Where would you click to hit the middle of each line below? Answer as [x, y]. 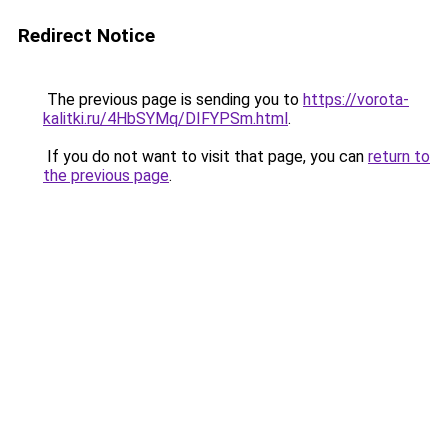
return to [399, 156]
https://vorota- [356, 99]
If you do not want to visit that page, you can [205, 156]
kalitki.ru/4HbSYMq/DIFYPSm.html [165, 118]
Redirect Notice [86, 35]
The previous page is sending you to [173, 99]
